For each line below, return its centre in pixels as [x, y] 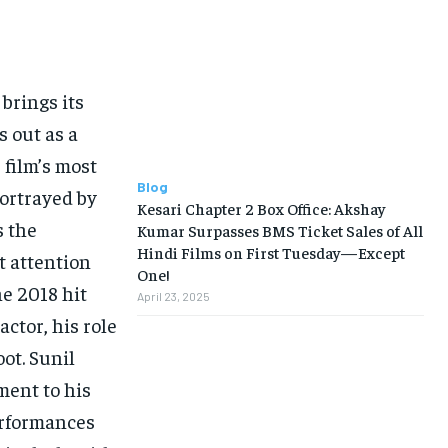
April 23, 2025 [173, 296]
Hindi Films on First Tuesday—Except [270, 252]
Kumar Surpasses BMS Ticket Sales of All [279, 230]
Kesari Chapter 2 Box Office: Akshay [260, 208]
